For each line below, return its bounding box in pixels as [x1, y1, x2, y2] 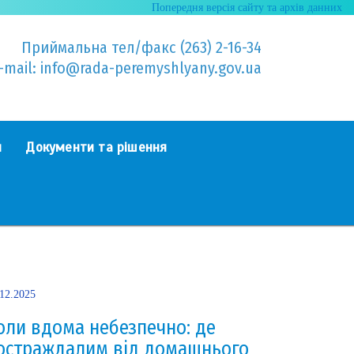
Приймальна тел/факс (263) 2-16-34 [21, 38, 262, 57]
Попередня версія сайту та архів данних [152, 2, 342, 13]
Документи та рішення [25, 138, 168, 156]
